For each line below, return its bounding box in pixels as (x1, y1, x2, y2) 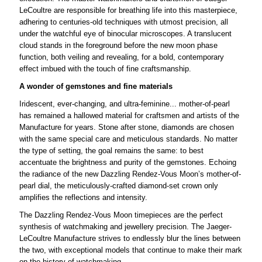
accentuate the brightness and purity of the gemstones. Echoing (19, 157, 236, 167)
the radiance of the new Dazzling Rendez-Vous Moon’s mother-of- (19, 169, 241, 178)
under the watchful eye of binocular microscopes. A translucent (19, 29, 232, 38)
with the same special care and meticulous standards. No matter (19, 134, 237, 143)
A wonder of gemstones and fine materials (19, 81, 173, 91)
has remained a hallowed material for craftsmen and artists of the (19, 111, 239, 120)
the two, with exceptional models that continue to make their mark (19, 245, 242, 254)
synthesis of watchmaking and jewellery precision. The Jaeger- (19, 222, 232, 231)
